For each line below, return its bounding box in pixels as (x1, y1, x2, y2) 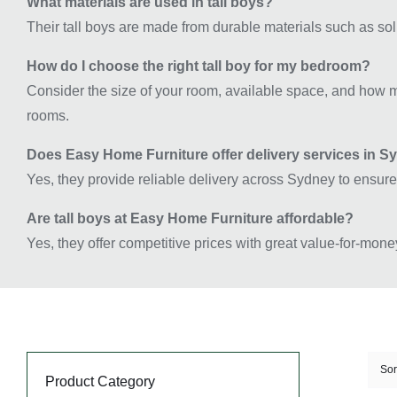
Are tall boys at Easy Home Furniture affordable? (27, 211, 354, 227)
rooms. (27, 108, 69, 124)
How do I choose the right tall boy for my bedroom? (27, 58, 370, 74)
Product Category (45, 374, 155, 390)
